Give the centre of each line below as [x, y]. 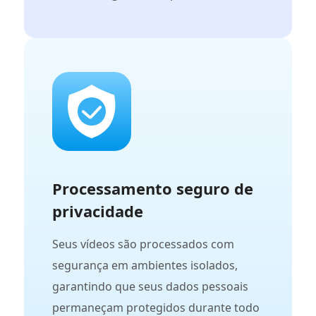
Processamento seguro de [153, 189]
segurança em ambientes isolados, [145, 266]
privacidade [98, 211]
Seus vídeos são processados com [143, 244]
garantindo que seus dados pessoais [150, 287]
